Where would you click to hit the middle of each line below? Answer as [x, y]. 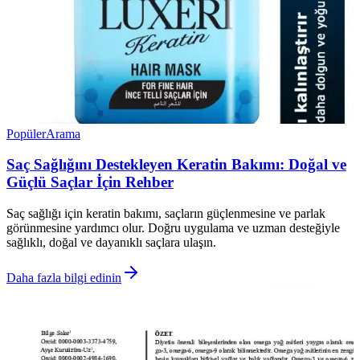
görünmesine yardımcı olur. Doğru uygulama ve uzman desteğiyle [173, 228]
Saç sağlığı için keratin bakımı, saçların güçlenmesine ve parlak [166, 213]
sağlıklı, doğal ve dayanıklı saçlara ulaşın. [111, 242]
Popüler [26, 133]
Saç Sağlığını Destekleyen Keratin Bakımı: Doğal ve [176, 165]
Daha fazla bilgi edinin [64, 278]
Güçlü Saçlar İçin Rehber [90, 182]
